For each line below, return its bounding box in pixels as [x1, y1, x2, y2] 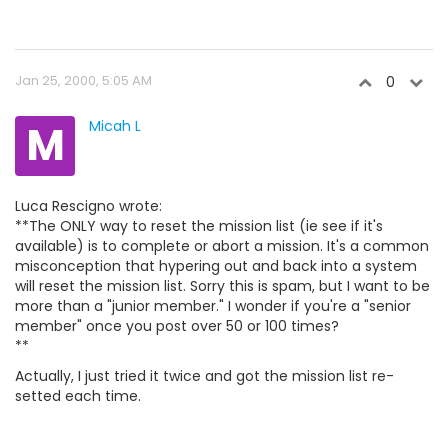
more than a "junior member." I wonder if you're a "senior [15, 295, 411, 316]
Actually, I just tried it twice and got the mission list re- [15, 365, 394, 386]
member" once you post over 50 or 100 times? [15, 315, 339, 336]
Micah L [89, 115, 141, 136]
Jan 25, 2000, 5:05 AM [15, 70, 152, 90]
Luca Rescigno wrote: [15, 195, 162, 216]
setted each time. [15, 385, 141, 406]
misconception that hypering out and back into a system [15, 255, 417, 276]
